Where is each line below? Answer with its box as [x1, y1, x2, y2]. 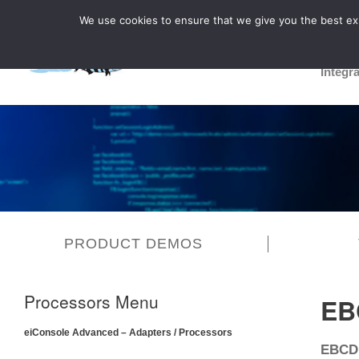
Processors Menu [24, 289, 159, 313]
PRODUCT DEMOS [64, 236, 204, 252]
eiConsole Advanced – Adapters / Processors [24, 327, 232, 338]
